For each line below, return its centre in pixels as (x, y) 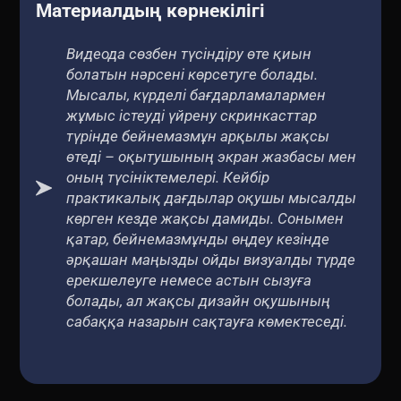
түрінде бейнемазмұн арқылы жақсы (197, 136)
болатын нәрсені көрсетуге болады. (192, 74)
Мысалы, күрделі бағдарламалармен (196, 94)
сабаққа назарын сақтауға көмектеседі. (206, 321)
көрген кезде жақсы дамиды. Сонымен (205, 218)
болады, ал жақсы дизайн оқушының (198, 300)
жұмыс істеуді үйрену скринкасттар (191, 115)
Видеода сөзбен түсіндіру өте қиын (188, 53)
